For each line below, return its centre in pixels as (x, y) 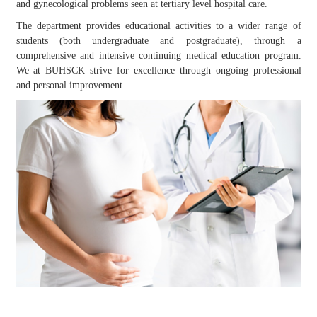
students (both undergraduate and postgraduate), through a (158, 41)
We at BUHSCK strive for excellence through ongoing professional (158, 70)
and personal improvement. (70, 85)
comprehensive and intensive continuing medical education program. (158, 56)
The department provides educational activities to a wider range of (158, 26)
